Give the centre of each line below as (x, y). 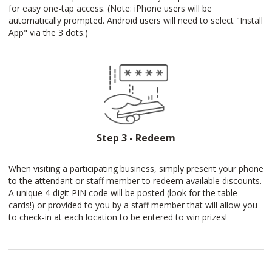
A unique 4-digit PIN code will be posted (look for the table (123, 193)
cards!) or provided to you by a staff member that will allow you (133, 205)
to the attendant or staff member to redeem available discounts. (135, 181)
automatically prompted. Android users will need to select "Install (136, 20)
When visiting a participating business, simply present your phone (136, 168)
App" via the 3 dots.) (48, 32)
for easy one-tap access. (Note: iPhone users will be (110, 8)
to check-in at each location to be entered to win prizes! (118, 217)
